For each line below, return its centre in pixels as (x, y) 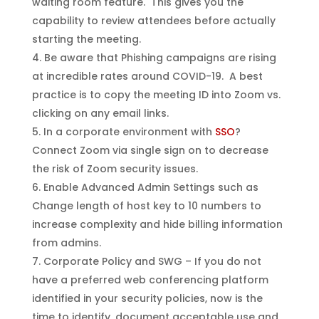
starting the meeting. (86, 39)
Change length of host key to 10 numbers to (146, 205)
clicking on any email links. (100, 113)
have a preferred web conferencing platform (150, 279)
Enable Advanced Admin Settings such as (151, 187)
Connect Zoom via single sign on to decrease (150, 150)
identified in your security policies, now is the (147, 298)
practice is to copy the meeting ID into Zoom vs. (156, 94)
